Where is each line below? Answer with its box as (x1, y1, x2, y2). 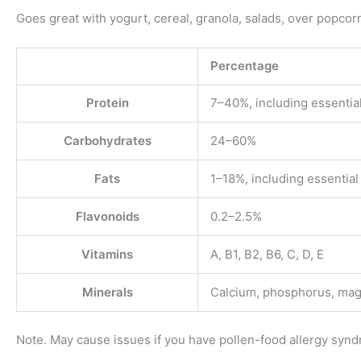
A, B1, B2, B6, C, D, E (210, 247, 324, 263)
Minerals (81, 284, 133, 301)
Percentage (210, 58, 279, 74)
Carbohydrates (63, 133, 151, 149)
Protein (85, 95, 129, 111)
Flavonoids (75, 209, 139, 225)
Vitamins (81, 247, 133, 263)
